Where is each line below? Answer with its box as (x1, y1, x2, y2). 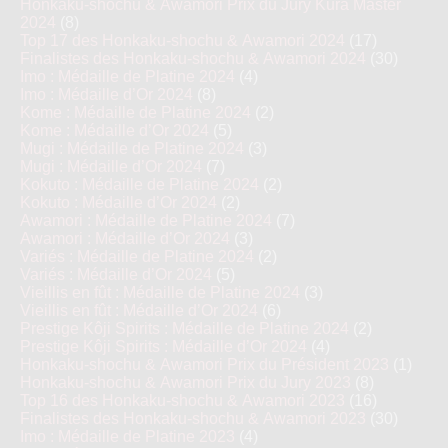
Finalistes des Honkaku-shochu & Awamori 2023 (20, 410, 366, 427)
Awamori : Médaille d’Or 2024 (20, 230, 230, 247)
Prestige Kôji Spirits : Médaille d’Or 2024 (20, 338, 307, 355)
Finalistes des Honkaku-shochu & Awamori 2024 (20, 50, 366, 67)
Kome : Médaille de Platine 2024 (20, 104, 251, 121)
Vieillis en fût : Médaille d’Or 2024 (20, 302, 258, 319)
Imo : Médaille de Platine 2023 (20, 428, 235, 445)
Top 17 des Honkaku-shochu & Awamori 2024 (20, 32, 345, 49)
